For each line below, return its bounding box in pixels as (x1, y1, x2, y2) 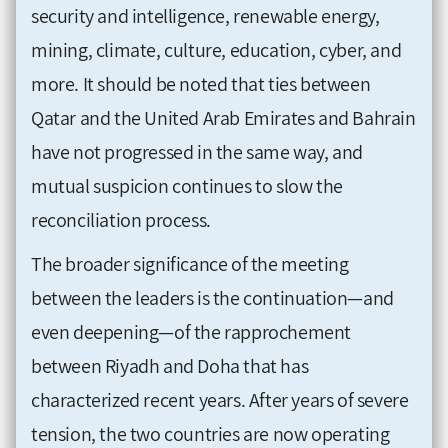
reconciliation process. (31, 206, 211, 233)
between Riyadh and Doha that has (31, 352, 309, 379)
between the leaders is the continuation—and (31, 284, 394, 311)
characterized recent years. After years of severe (31, 386, 409, 413)
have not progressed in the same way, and (31, 138, 364, 165)
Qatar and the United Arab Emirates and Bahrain (31, 104, 416, 131)
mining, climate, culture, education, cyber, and (31, 36, 402, 63)
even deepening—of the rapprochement (31, 318, 352, 345)
